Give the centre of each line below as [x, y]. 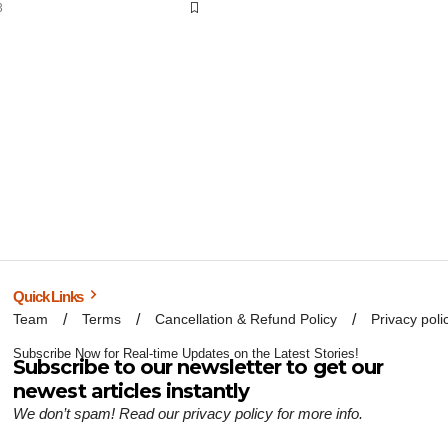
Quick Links [49, 297]
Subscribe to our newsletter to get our [198, 367]
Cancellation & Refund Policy [246, 319]
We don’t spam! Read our [98, 414]
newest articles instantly [131, 391]
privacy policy [228, 414]
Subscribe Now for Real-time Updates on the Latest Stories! [186, 354]
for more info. [318, 414]
